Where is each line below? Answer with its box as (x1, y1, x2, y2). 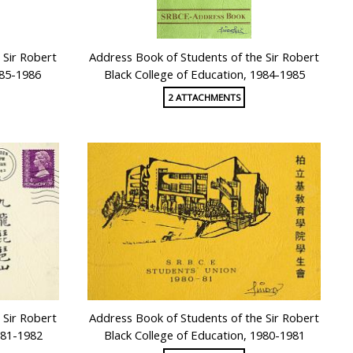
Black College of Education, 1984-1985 (103, 65, 305, 82)
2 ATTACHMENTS (167, 91, 241, 104)
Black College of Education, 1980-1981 (103, 327, 305, 344)
